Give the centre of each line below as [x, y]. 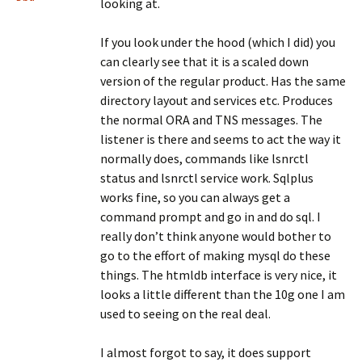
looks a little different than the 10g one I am [223, 294]
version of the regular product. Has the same [223, 81]
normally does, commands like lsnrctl [204, 158]
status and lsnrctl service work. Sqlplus [207, 178]
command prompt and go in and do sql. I [210, 217]
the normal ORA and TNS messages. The [211, 120]
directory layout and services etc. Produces [217, 100]
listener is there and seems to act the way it [221, 139]
